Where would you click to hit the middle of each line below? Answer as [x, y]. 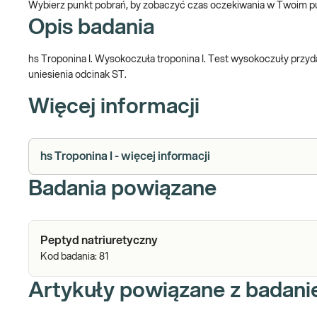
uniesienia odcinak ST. [77, 75]
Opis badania [91, 28]
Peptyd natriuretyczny [99, 241]
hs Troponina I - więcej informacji [125, 156]
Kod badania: [70, 257]
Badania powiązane [122, 189]
